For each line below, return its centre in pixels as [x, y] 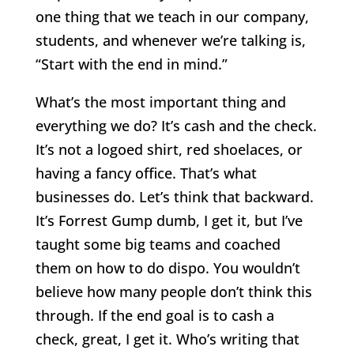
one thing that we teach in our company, [172, 17]
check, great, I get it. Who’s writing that [167, 339]
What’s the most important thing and [160, 102]
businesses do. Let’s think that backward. [174, 197]
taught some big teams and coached [158, 245]
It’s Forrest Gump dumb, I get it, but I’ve [169, 221]
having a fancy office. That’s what [146, 173]
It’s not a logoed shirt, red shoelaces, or [169, 150]
